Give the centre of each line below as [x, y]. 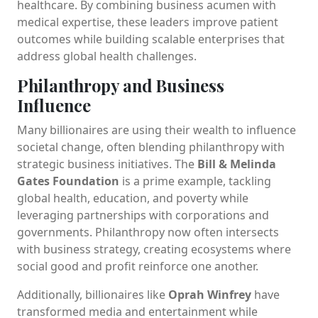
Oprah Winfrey [210, 294]
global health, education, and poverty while [133, 198]
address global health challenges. [107, 56]
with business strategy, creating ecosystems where [154, 249]
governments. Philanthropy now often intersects [148, 232]
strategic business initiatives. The [107, 164]
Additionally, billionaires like [93, 294]
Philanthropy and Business [121, 85]
